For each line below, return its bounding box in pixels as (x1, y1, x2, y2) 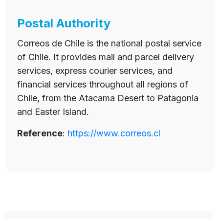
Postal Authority (17, 16, 110, 31)
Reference (17, 128, 63, 139)
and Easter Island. (17, 107, 89, 117)
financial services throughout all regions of (17, 79, 188, 90)
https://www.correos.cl (67, 128, 160, 139)
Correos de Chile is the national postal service (17, 38, 201, 49)
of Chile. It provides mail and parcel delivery (17, 52, 194, 63)
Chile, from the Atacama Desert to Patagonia (17, 93, 198, 104)
